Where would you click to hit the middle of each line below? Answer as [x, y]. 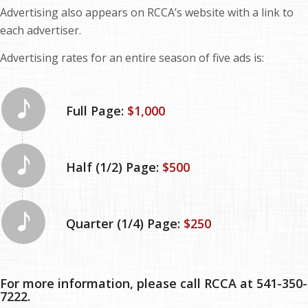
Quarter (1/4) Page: [125, 223]
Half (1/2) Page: [114, 167]
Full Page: [97, 110]
